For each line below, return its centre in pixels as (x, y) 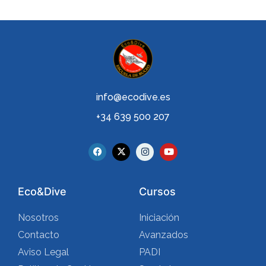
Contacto (39, 235)
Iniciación (159, 217)
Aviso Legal (43, 252)
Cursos (157, 191)
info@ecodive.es (133, 97)
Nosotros (38, 217)
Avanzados (164, 235)
